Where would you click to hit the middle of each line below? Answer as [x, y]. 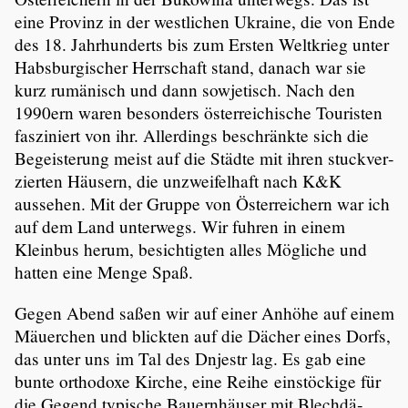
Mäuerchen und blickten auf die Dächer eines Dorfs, [203, 335]
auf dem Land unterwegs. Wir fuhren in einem [180, 227]
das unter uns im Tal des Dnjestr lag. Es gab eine [190, 358]
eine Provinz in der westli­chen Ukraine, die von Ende [205, 22]
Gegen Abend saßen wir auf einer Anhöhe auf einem [204, 312]
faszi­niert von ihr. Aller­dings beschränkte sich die [192, 136]
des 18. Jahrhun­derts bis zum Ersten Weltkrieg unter [202, 45]
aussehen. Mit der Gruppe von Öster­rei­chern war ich [202, 204]
